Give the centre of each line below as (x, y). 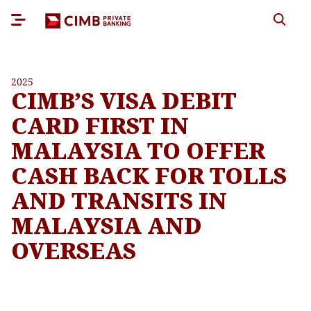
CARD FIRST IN (100, 125)
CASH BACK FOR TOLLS (149, 175)
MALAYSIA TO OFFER (138, 150)
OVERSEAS (74, 250)
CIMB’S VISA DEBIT (124, 100)
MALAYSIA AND (107, 225)
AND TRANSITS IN (119, 200)
